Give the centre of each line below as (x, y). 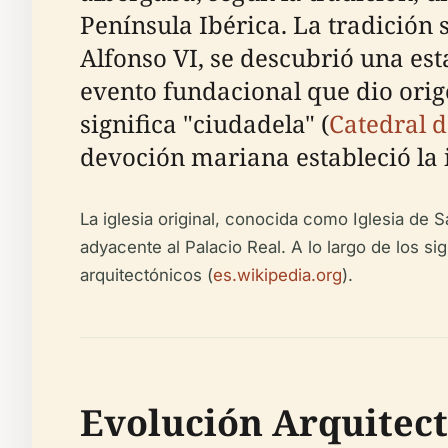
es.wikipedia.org (277, 275)
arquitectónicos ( (146, 275)
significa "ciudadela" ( (204, 124)
